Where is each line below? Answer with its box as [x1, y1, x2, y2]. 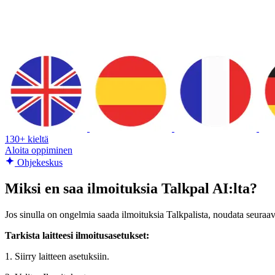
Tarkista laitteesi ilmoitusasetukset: [5, 230, 149, 241]
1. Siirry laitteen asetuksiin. [5, 250, 109, 261]
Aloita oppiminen [5, 144, 72, 155]
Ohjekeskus [15, 157, 63, 168]
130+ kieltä [5, 133, 48, 144]
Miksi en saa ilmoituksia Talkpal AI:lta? [5, 180, 257, 196]
